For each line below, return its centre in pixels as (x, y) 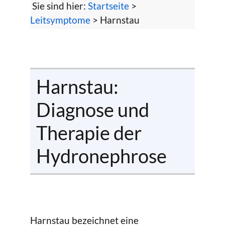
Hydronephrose (101, 156)
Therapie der (89, 133)
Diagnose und (92, 110)
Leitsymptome (60, 20)
